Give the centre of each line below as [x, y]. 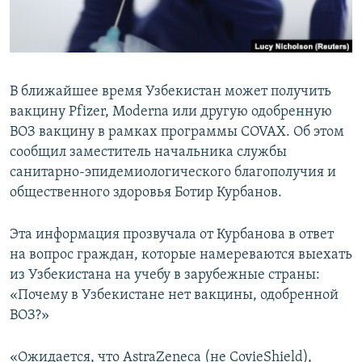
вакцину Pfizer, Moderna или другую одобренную [171, 112]
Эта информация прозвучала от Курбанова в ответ [172, 235]
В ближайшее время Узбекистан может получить [170, 92]
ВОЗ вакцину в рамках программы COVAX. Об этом [177, 133]
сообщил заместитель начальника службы [148, 153]
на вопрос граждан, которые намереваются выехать [181, 255]
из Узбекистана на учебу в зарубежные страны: [165, 276]
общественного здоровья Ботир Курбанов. [146, 193]
